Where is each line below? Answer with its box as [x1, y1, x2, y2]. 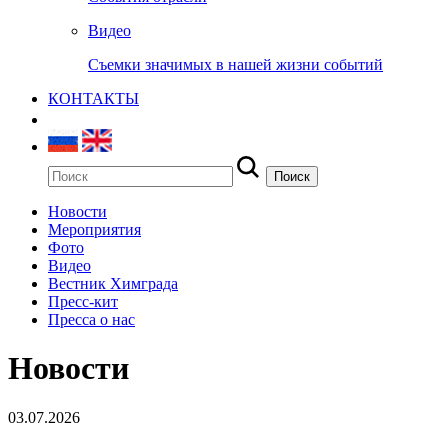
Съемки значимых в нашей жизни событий [88, 56, 383, 73]
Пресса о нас [48, 310, 135, 328]
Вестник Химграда [48, 274, 178, 292]
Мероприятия [48, 220, 141, 238]
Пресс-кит [48, 292, 118, 310]
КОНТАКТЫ [48, 90, 139, 107]
